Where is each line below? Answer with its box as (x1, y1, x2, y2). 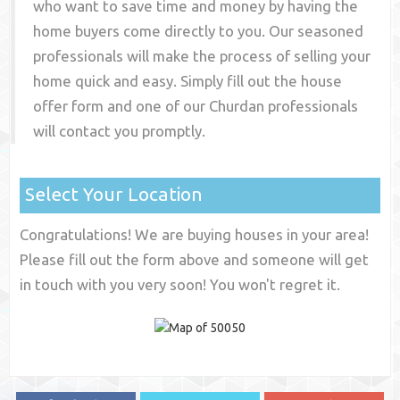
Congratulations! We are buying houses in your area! (20, 226, 370, 244)
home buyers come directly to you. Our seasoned (33, 22, 364, 40)
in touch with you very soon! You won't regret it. (20, 276, 341, 294)
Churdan (209, 97, 265, 115)
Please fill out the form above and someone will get (20, 251, 370, 269)
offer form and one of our (33, 97, 210, 115)
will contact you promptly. (33, 122, 206, 140)
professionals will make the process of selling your (33, 47, 371, 65)
